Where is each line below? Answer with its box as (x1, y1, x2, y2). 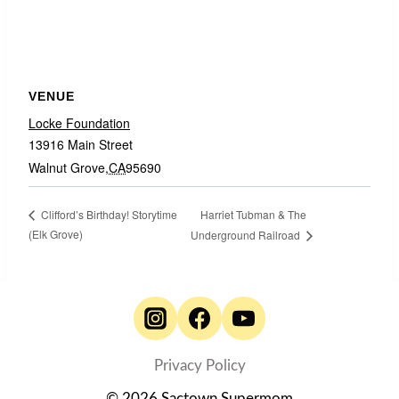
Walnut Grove (28, 159, 105, 176)
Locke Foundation (28, 114, 130, 132)
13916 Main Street (28, 135, 133, 153)
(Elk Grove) (28, 226, 83, 242)
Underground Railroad (190, 227, 303, 243)
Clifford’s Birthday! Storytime (38, 207, 177, 223)
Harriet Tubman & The (199, 206, 306, 222)
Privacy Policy (153, 358, 246, 374)
